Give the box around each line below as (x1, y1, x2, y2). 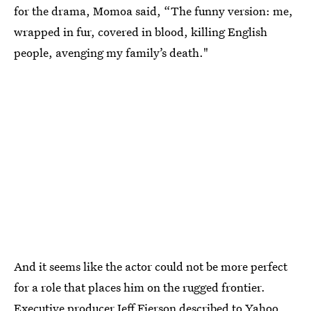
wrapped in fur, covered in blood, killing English (14, 24, 267, 40)
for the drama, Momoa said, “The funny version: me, (14, 3, 293, 19)
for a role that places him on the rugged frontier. (14, 278, 265, 295)
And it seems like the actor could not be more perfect (14, 258, 287, 274)
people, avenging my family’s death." (14, 44, 208, 60)
